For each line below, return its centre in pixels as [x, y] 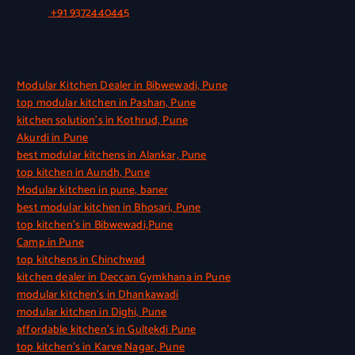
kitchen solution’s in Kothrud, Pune [103, 120]
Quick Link [40, 71]
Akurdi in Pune [53, 138]
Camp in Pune [50, 242]
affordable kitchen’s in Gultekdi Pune [107, 330]
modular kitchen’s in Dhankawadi [98, 295]
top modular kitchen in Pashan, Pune [107, 103]
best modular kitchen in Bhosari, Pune [109, 208]
